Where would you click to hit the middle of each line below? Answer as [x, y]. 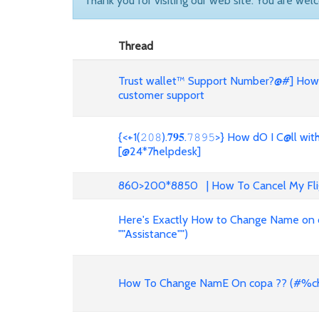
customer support [161, 95]
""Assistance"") [153, 234]
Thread [136, 46]
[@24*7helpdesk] [159, 151]
